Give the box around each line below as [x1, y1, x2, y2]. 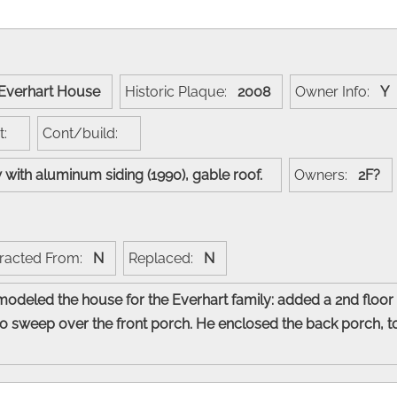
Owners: [294, 166, 358, 183]
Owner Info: [295, 82, 380, 100]
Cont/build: [43, 124, 128, 142]
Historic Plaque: [125, 82, 237, 100]
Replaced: [128, 249, 204, 267]
